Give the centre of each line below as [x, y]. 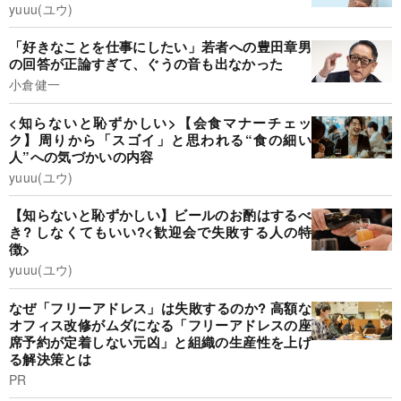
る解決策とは [50, 358]
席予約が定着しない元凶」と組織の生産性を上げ [160, 341]
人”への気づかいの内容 [81, 156]
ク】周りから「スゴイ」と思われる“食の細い [160, 139]
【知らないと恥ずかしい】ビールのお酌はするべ [160, 215]
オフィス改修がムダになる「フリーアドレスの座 [160, 324]
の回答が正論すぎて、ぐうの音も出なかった [146, 64]
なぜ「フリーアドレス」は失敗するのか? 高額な [160, 307]
